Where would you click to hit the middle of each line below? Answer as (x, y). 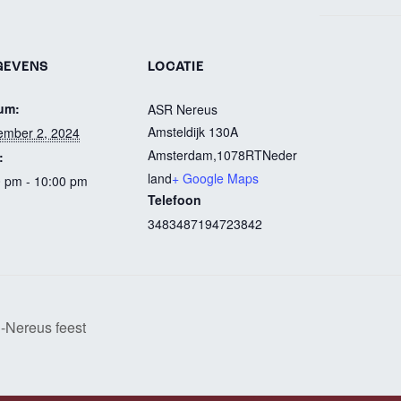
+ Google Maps (215, 178)
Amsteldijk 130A (193, 132)
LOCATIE (176, 68)
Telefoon (175, 200)
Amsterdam (180, 155)
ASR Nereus (183, 109)
